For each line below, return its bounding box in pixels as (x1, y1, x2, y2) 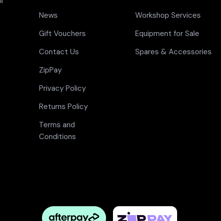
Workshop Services (135, 10, 201, 20)
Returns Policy (39, 102, 88, 111)
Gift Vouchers (39, 29, 86, 38)
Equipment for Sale (135, 29, 199, 38)
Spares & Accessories (135, 47, 212, 57)
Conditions (39, 132, 76, 142)
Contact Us (39, 47, 79, 57)
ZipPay (39, 65, 62, 75)
